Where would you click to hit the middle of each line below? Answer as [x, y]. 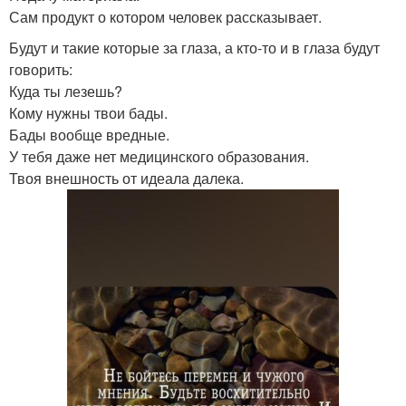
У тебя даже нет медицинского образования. [159, 156]
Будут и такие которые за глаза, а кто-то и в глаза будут [194, 47]
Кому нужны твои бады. [88, 112]
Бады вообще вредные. [89, 134]
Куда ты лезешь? [66, 91]
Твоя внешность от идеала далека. [126, 178]
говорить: [41, 69]
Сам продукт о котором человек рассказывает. [165, 16]
